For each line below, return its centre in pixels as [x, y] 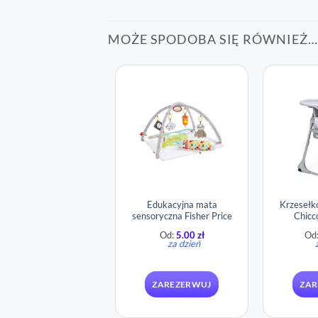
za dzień [183, 243]
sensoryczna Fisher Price [182, 215]
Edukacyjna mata [182, 204]
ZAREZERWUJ [182, 284]
